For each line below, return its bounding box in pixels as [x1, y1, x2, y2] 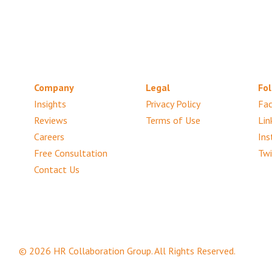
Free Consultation [33, 146, 107, 159]
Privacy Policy [146, 97, 201, 110]
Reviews [33, 114, 67, 126]
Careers [33, 130, 64, 143]
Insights [33, 97, 66, 110]
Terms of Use [146, 114, 201, 126]
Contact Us [33, 163, 80, 175]
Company [33, 81, 74, 93]
